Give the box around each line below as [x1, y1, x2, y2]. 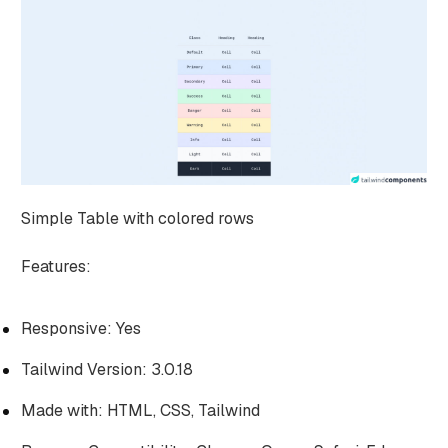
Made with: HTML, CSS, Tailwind [20, 400, 260, 422]
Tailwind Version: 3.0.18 [20, 359, 193, 381]
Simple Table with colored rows [20, 208, 254, 230]
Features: [20, 256, 91, 278]
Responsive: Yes [20, 318, 141, 340]
